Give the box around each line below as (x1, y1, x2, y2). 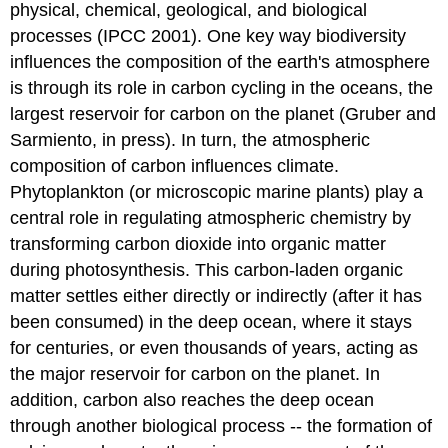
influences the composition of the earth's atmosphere (10, 52, 431, 73)
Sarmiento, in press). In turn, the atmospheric (10, 130, 371, 151)
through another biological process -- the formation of (10, 416, 433, 437)
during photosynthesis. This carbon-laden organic (10, 260, 404, 281)
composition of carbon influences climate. (10, 156, 340, 177)
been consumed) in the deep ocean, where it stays (10, 312, 413, 333)
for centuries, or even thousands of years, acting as (10, 338, 419, 359)
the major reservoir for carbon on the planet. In (10, 364, 381, 385)
